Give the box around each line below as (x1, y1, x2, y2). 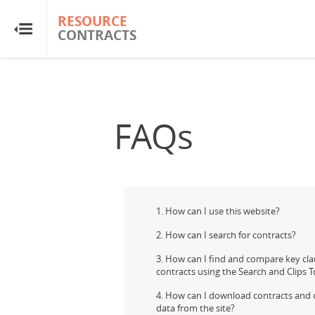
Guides (22, 187, 56, 200)
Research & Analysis (22, 266, 117, 279)
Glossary (22, 226, 63, 240)
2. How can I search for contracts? (156, 229, 296, 241)
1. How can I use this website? (156, 205, 280, 217)
